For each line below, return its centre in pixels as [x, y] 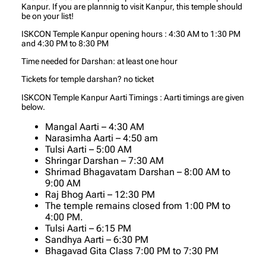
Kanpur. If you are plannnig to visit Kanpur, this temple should [132, 6]
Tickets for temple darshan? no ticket [88, 79]
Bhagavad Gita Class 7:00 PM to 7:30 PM [132, 251]
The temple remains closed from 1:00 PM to [138, 205]
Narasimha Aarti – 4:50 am [102, 138]
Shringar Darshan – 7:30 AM [104, 160]
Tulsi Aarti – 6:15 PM [88, 228]
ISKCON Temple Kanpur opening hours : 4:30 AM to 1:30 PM [131, 34]
